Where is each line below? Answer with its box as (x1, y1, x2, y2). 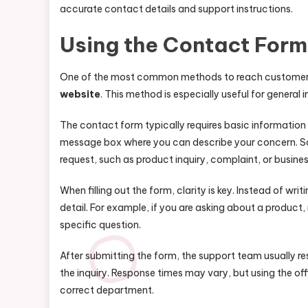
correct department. (60, 284, 154, 296)
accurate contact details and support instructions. (60, 3, 293, 15)
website (60, 88, 100, 100)
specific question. (60, 219, 141, 231)
